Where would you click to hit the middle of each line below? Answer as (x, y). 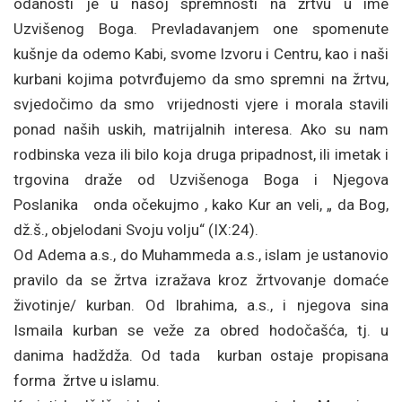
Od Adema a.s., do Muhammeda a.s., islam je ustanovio (201, 255)
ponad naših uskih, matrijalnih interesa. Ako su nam (201, 129)
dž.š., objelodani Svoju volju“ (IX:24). (136, 230)
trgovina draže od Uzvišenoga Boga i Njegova (201, 179)
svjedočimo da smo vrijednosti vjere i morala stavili (201, 104)
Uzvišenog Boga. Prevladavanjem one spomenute (201, 29)
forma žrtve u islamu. (87, 380)
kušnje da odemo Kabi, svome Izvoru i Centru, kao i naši (201, 54)
